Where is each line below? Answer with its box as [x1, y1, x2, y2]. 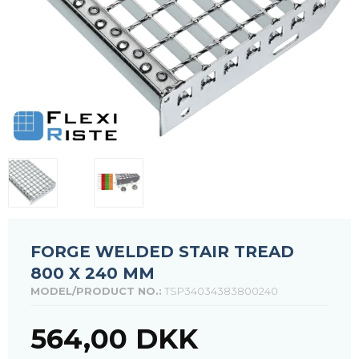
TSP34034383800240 [164, 284, 278, 297]
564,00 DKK [30, 321, 198, 356]
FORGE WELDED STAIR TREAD [30, 241, 294, 261]
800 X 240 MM [30, 263, 155, 283]
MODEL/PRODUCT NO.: [30, 284, 162, 297]
